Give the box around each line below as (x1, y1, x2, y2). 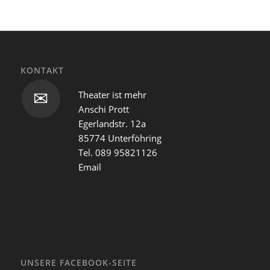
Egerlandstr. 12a (78, 117, 146, 130)
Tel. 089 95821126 (78, 146, 157, 159)
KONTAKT (20, 64, 64, 77)
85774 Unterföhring (78, 131, 162, 144)
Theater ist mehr (78, 88, 146, 101)
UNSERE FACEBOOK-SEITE (20, 256, 137, 268)
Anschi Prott (78, 102, 129, 115)
